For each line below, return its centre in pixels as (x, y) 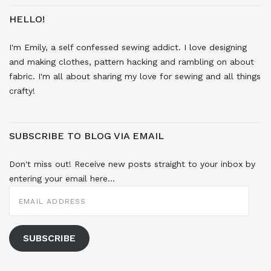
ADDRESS (27, 198)
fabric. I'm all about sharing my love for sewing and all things (135, 76)
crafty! (22, 90)
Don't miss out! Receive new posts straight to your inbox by (132, 164)
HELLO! (27, 19)
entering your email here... (62, 178)
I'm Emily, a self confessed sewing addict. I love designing (128, 47)
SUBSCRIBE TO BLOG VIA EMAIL (87, 135)
